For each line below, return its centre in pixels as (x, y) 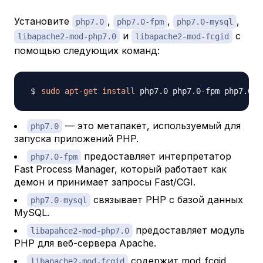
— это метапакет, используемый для (151, 126)
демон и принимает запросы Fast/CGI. (105, 182)
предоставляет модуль (189, 230)
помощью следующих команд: (87, 51)
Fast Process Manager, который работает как (120, 169)
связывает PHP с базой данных (167, 200)
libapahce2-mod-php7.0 (80, 231)
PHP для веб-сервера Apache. (85, 243)
